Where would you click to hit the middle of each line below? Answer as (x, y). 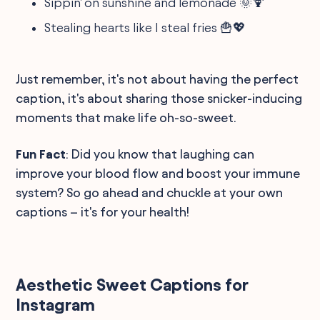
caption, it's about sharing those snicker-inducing (159, 98)
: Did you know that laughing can (160, 154)
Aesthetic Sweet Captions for (132, 285)
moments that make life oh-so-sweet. (126, 117)
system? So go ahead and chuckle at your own (150, 192)
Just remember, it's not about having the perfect (157, 79)
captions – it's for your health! (103, 211)
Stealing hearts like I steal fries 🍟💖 (145, 27)
